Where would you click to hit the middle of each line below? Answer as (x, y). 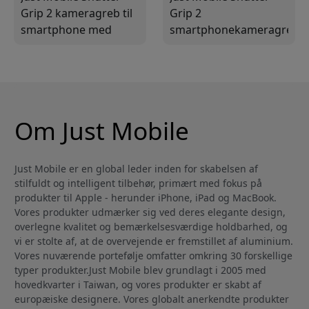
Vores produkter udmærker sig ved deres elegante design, (150, 212)
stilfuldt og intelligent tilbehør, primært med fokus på (138, 183)
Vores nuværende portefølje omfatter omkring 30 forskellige (153, 255)
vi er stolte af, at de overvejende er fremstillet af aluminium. (154, 241)
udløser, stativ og (214, 62)
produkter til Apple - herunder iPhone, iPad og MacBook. (146, 197)
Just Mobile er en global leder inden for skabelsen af (136, 168)
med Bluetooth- (210, 46)
